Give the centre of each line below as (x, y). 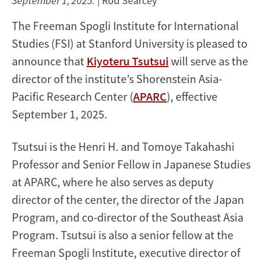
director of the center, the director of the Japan (128, 199)
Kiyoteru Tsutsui (128, 61)
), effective (192, 96)
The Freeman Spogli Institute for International (125, 25)
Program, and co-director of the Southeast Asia (128, 217)
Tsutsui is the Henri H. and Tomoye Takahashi (123, 146)
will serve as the (208, 61)
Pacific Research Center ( (72, 96)
